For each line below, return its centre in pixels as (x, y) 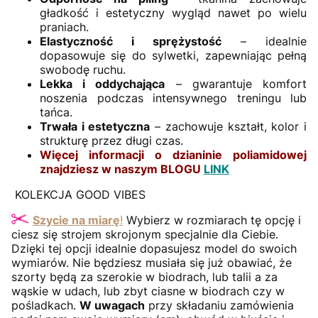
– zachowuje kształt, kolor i (229, 126)
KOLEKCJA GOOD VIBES (78, 194)
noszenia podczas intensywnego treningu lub (173, 98)
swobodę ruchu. (83, 69)
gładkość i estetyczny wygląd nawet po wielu (173, 12)
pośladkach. (45, 305)
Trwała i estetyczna (95, 126)
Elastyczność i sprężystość (131, 41)
